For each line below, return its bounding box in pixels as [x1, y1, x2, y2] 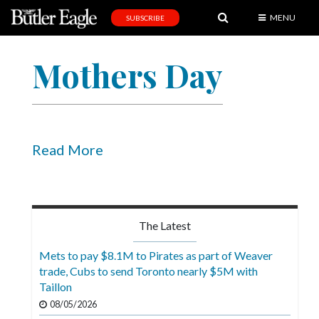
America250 [11, 293, 64, 305]
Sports [11, 63, 41, 75]
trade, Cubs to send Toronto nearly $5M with [39, 264, 258, 278]
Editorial [11, 91, 47, 103]
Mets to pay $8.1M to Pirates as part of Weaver [39, 249, 273, 263]
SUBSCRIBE [126, 14, 165, 23]
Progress [11, 266, 51, 278]
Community [11, 210, 62, 222]
